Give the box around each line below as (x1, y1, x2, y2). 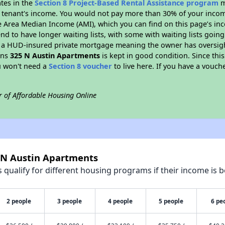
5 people (159, 197, 184, 205)
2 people (7, 197, 32, 205)
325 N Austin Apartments (10, 51, 100, 60)
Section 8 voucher (49, 61, 113, 71)
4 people (108, 197, 133, 205)
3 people (57, 197, 82, 205)
